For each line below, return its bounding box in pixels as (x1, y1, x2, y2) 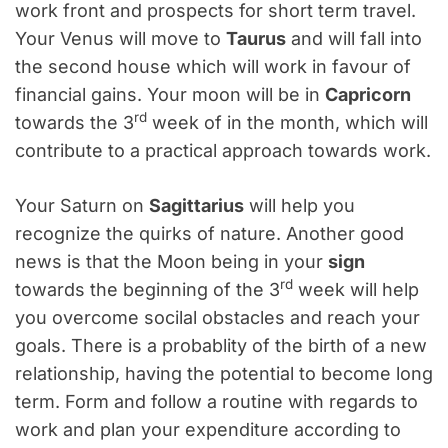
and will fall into (286, 28, 422, 50)
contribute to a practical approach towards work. (15, 140, 431, 162)
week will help (293, 279, 419, 301)
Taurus (226, 28, 286, 50)
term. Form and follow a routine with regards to (15, 391, 418, 413)
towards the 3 (15, 112, 134, 134)
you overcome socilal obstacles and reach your (15, 307, 420, 329)
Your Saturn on (15, 195, 149, 217)
